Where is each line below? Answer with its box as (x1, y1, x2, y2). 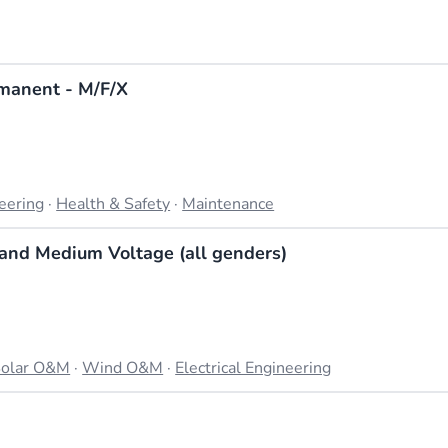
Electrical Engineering (175, 356, 332, 379)
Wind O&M (82, 356, 164, 379)
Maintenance (182, 193, 275, 216)
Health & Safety (56, 193, 171, 216)
